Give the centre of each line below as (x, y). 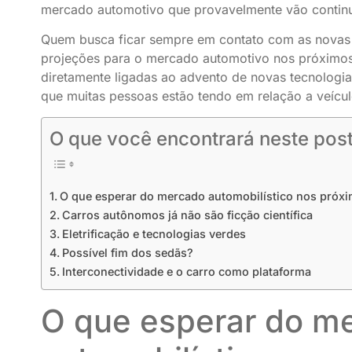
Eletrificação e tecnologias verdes (154, 234)
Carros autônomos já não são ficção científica (187, 215)
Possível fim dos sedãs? (127, 253)
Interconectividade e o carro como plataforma (186, 272)
